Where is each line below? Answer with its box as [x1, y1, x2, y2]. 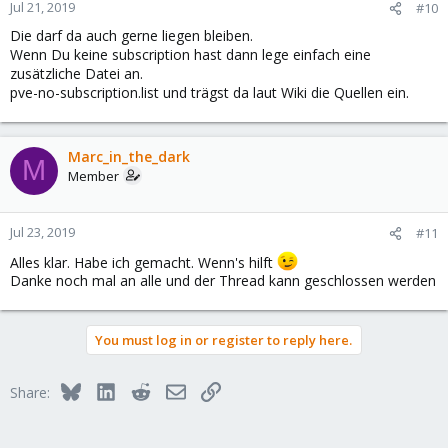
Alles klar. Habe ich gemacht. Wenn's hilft [10, 252, 277, 272]
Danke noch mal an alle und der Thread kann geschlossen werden [10, 271, 436, 291]
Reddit [149, 380, 191, 400]
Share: [10, 383, 50, 403]
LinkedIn [114, 380, 169, 400]
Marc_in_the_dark [68, 146, 190, 166]
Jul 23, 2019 [10, 222, 75, 241]
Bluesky [79, 380, 130, 400]
